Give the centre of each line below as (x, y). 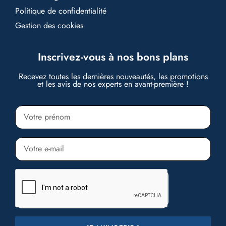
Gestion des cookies (49, 26)
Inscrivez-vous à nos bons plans (113, 57)
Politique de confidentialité (61, 11)
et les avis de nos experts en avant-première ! (113, 84)
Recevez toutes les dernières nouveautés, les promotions (113, 77)
